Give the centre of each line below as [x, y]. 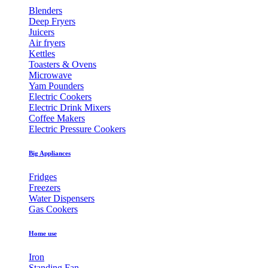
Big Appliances [50, 153]
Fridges [43, 176]
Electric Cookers [60, 96]
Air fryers [47, 42]
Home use [43, 233]
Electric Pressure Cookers [77, 129]
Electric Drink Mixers [70, 107]
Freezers [45, 187]
